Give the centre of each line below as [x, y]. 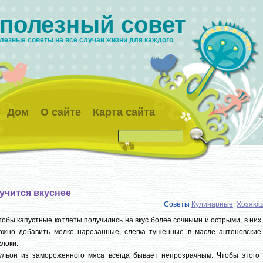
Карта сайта [124, 112]
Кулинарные [212, 204]
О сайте [61, 112]
